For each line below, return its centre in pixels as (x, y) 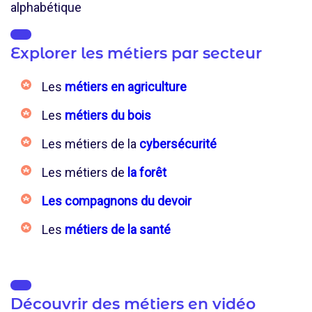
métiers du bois (108, 115)
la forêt (147, 172)
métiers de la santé (118, 229)
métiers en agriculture (126, 87)
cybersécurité (178, 144)
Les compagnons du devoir (117, 201)
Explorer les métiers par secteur (136, 53)
